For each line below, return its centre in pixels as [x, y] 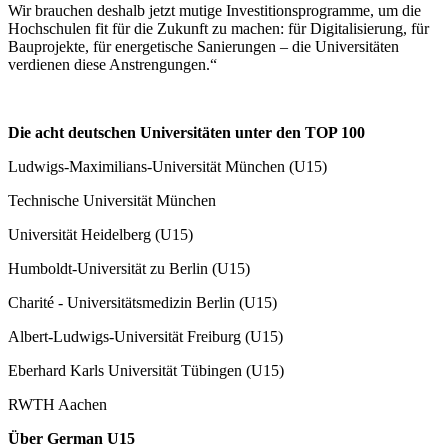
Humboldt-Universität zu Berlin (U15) [129, 268]
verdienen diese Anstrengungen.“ [112, 64]
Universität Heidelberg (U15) [100, 234]
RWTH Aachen [57, 404]
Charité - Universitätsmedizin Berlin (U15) [142, 302]
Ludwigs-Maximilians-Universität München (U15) [167, 166]
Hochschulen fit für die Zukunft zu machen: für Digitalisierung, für [218, 28]
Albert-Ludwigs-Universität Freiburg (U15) [145, 336]
